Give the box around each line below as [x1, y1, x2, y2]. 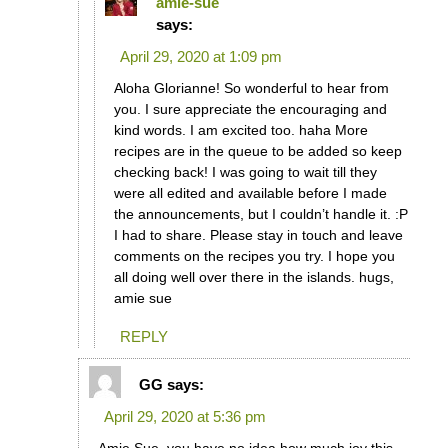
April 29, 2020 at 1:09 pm [119, 47, 282, 65]
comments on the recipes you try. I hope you [113, 247, 395, 264]
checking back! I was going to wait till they [113, 163, 377, 180]
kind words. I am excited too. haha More [113, 121, 368, 138]
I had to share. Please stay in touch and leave [113, 226, 403, 243]
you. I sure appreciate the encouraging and [113, 100, 387, 117]
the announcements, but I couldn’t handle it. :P [113, 205, 408, 222]
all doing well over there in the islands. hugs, [113, 268, 394, 285]
